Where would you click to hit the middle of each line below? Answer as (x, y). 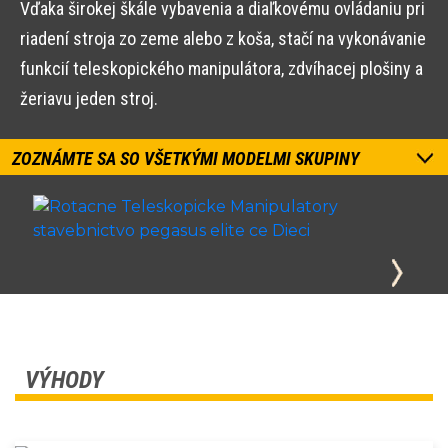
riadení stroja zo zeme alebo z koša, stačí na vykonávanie (223, 39)
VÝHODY (64, 380)
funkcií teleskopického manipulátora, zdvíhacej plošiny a (221, 69)
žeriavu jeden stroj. (89, 99)
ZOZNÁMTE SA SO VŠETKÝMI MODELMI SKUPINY (185, 159)
